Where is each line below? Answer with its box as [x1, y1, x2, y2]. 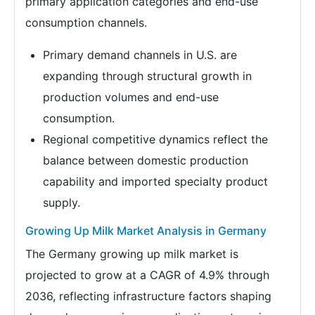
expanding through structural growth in [43, 68, 252, 83]
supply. [43, 195, 80, 210]
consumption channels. [25, 15, 147, 30]
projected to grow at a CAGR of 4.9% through [25, 267, 269, 282]
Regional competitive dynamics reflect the [43, 131, 268, 146]
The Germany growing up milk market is [25, 246, 238, 261]
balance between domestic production [43, 153, 248, 167]
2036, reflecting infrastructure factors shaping [25, 288, 271, 303]
